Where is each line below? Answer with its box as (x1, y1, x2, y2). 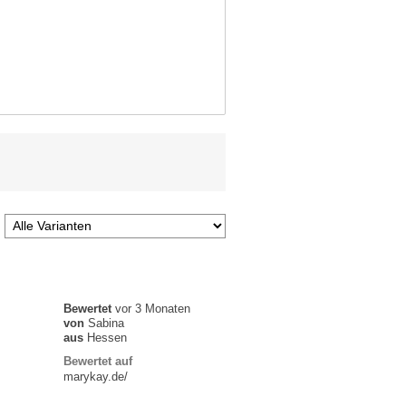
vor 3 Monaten (115, 302, 191, 316)
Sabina (88, 316, 125, 331)
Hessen (87, 331, 128, 345)
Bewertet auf (63, 354, 133, 369)
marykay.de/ (63, 370, 129, 384)
